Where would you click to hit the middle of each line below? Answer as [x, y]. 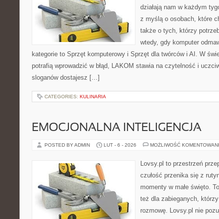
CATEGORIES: [62, 97]
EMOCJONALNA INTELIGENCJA [117, 128]
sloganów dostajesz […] [66, 77]
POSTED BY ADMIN [68, 145]
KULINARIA [93, 97]
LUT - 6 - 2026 [120, 145]
